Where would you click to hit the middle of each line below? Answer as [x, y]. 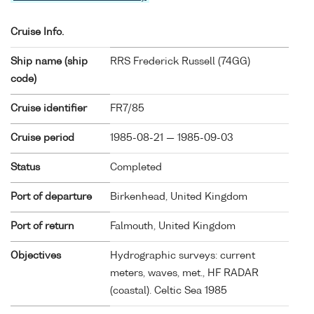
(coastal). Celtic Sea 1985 [169, 291]
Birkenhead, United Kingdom [179, 197]
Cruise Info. [37, 32]
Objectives [36, 255]
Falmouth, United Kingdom [173, 226]
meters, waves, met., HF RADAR [184, 273]
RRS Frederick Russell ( [165, 61]
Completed [136, 167]
